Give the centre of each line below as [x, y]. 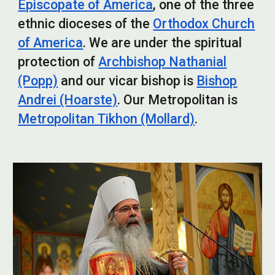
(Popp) [38, 81]
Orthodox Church [204, 24]
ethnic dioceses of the [86, 24]
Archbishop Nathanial [163, 62]
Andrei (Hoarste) [68, 100]
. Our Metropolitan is [178, 100]
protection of [58, 62]
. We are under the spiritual [163, 43]
